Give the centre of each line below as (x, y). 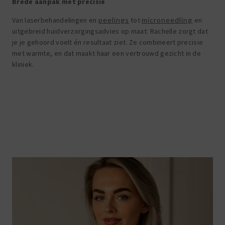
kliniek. (23, 64)
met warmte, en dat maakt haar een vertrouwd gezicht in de (107, 53)
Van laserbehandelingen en (55, 20)
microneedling (167, 20)
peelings (114, 20)
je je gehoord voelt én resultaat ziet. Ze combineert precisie (108, 42)
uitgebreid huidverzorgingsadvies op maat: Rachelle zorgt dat (110, 31)
